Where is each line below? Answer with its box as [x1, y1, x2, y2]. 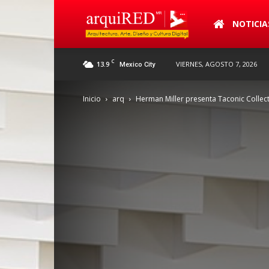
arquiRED [204, 17, 241, 29]
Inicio [83, 94, 101, 104]
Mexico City [119, 61, 155, 68]
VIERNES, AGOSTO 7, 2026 [176, 59, 257, 68]
